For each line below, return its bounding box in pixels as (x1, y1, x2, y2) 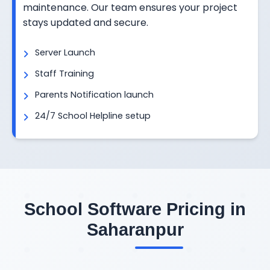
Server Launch (35, 46, 95, 58)
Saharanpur (86, 219, 184, 239)
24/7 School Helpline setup (35, 109, 151, 122)
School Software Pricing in (24, 199, 246, 219)
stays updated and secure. (23, 15, 148, 30)
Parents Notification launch (35, 88, 154, 101)
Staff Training (35, 67, 94, 80)
